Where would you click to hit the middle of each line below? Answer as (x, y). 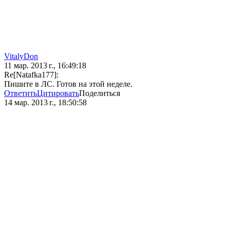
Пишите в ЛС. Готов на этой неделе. (68, 84)
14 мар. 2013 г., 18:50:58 (45, 103)
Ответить (21, 93)
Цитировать (58, 93)
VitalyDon (21, 56)
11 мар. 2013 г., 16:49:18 (45, 66)
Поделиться (100, 93)
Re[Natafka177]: (31, 75)
